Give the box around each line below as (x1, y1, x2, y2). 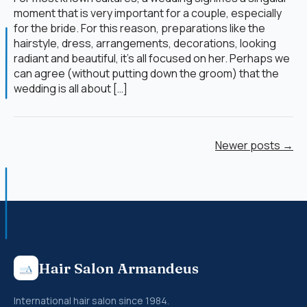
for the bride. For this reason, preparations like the (14, 21, 265, 36)
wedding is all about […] (14, 81, 127, 97)
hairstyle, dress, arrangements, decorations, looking (14, 36, 276, 51)
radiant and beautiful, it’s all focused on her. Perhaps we (14, 51, 290, 66)
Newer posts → (215, 138, 293, 153)
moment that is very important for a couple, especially (14, 5, 282, 21)
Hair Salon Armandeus (38, 259, 199, 278)
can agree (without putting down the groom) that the (14, 66, 279, 82)
